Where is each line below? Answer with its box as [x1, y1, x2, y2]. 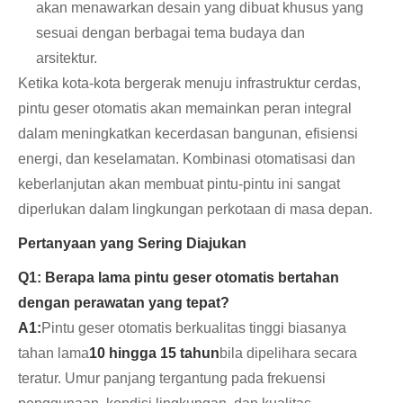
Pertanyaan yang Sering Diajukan [18, 236, 246, 252]
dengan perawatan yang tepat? [18, 295, 229, 311]
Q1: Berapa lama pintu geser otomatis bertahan [18, 270, 339, 286]
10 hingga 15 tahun [89, 345, 219, 362]
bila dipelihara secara [219, 345, 357, 362]
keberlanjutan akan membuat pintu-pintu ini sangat [18, 176, 340, 193]
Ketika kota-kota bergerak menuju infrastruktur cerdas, [18, 76, 361, 92]
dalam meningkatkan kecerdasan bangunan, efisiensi [18, 126, 358, 142]
